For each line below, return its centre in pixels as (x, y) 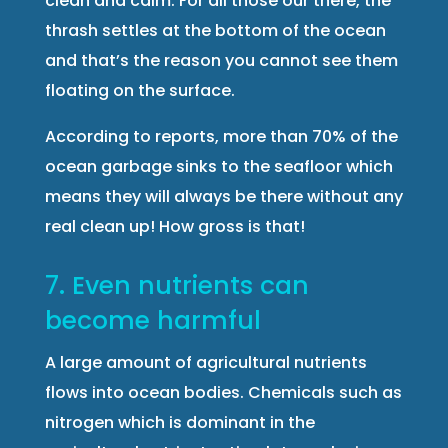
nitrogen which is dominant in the (179, 422)
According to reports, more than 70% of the (221, 136)
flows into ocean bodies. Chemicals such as (223, 392)
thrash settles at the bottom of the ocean (215, 30)
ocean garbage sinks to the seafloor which (218, 166)
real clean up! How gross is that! (174, 226)
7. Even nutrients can (176, 285)
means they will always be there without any (223, 196)
